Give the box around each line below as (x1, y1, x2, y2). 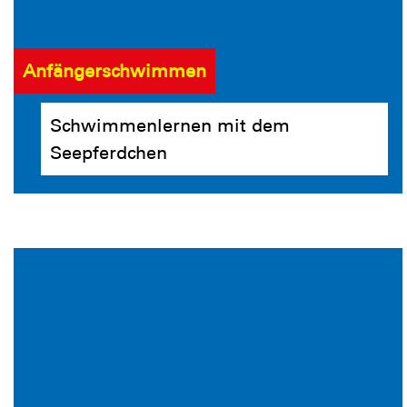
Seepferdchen (50, 141, 167, 164)
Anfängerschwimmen (23, 59, 206, 82)
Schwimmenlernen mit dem (50, 114, 290, 136)
